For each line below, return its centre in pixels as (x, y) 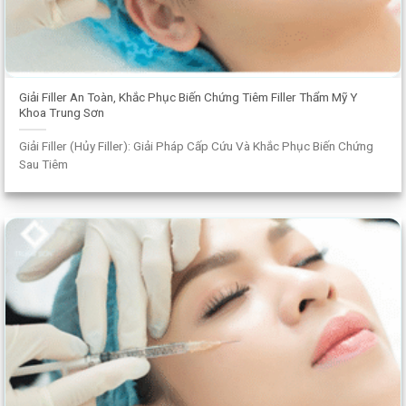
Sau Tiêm (44, 164)
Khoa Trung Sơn (62, 112)
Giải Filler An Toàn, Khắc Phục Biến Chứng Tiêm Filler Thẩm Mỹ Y (188, 97)
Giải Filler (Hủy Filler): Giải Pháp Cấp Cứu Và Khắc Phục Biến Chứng (197, 145)
